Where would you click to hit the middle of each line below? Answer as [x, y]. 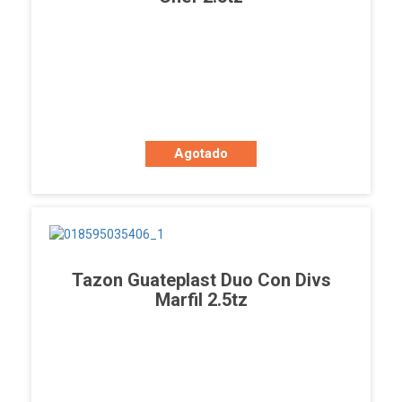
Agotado [201, 154]
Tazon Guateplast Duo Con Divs [201, 280]
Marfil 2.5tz [201, 300]
